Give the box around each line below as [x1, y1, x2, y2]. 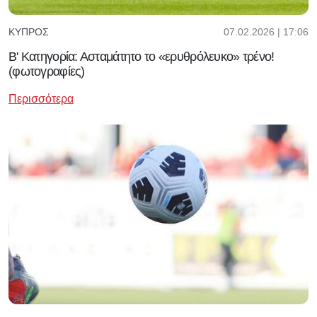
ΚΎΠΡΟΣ [8, 26, 49, 38]
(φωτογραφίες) [8, 64, 85, 79]
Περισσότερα [8, 92, 74, 105]
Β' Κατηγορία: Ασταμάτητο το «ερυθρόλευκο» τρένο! [8, 49, 275, 64]
